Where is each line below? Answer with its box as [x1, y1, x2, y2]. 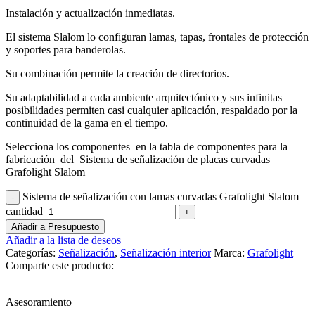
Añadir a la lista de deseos [6, 233, 121, 246]
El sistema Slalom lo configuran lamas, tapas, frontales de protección [6, 30, 309, 43]
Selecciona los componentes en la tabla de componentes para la [6, 140, 288, 153]
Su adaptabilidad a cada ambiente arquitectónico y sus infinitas [6, 91, 282, 103]
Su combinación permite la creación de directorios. [6, 67, 229, 79]
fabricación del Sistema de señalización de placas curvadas [6, 153, 270, 165]
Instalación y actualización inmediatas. [6, 6, 175, 19]
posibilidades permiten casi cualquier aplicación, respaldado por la [6, 103, 297, 116]
